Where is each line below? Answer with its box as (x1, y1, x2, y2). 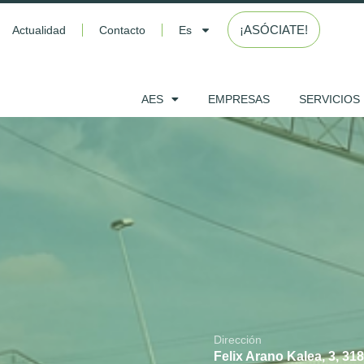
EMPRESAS (208, 93, 270, 106)
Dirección (214, 333, 262, 346)
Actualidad (11, 24, 66, 37)
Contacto (98, 24, 145, 37)
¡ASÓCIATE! (239, 23, 308, 37)
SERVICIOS (299, 93, 360, 106)
